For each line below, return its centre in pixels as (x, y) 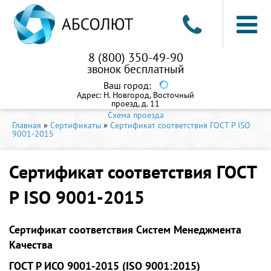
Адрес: (90, 95)
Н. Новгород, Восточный (149, 95)
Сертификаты (76, 125)
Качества (31, 245)
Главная (27, 125)
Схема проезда (135, 115)
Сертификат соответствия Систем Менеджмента (125, 230)
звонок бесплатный (135, 69)
